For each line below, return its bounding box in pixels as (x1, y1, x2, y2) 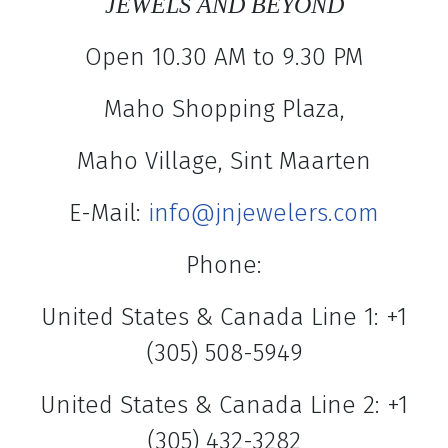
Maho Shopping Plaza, (103, 95, 345, 123)
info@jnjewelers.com (148, 199, 379, 227)
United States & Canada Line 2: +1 (40, 391, 408, 419)
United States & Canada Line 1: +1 (41, 303, 407, 331)
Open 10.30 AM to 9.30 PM (85, 43, 363, 71)
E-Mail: (69, 199, 148, 227)
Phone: (186, 251, 262, 279)
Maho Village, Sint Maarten (77, 147, 371, 175)
